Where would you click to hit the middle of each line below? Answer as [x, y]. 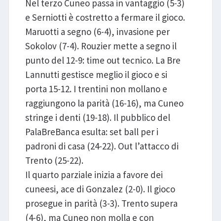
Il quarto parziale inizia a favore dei [94, 175]
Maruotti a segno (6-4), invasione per [97, 32]
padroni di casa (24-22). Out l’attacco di [102, 146]
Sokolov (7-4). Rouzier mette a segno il [101, 46]
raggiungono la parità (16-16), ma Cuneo [104, 103]
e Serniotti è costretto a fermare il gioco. [105, 18]
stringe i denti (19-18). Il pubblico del [97, 118]
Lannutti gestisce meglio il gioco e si [96, 75]
